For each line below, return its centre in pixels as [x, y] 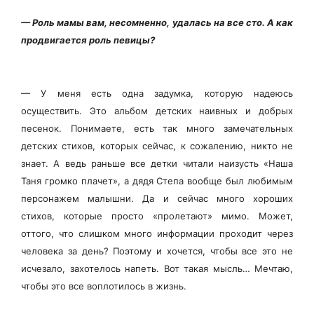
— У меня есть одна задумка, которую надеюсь [157, 93]
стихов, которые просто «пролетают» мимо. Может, [157, 216]
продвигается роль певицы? [88, 40]
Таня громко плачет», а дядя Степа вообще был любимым [157, 180]
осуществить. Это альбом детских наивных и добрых [157, 110]
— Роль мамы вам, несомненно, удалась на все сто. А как [157, 22]
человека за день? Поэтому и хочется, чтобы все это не [157, 251]
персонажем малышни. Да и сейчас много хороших [157, 198]
